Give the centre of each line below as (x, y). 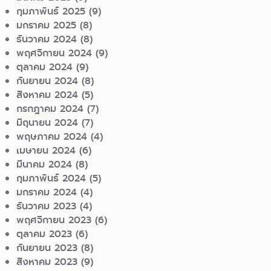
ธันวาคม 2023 (47, 206)
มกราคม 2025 (47, 25)
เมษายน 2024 (46, 151)
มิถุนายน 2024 (47, 123)
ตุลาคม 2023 (44, 234)
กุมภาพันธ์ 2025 (51, 11)
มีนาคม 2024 (44, 165)
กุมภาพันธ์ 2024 (51, 178)
